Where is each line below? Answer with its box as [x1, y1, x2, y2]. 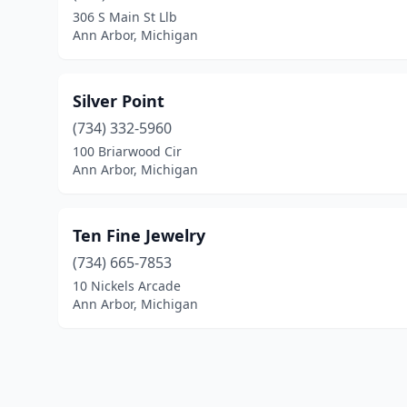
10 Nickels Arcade [73, 277, 181, 294]
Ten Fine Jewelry [73, 224, 205, 246]
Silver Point [73, 90, 164, 112]
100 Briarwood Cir [73, 143, 182, 160]
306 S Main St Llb [73, 8, 177, 25]
